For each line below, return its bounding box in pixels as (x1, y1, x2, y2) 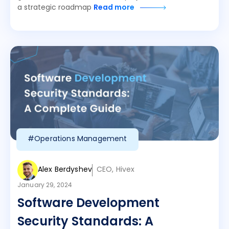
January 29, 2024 (17, 180, 73, 191)
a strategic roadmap (17, 2, 94, 14)
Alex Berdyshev (38, 164, 92, 176)
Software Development (17, 194, 159, 214)
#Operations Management (28, 133, 127, 145)
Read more (94, 2, 136, 14)
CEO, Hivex (96, 164, 135, 176)
